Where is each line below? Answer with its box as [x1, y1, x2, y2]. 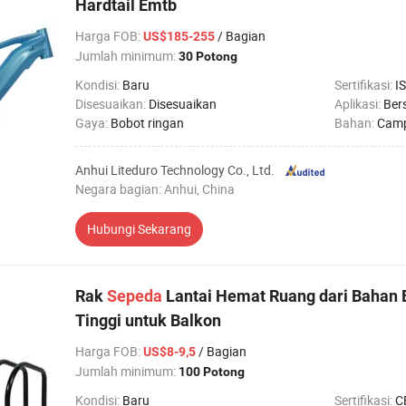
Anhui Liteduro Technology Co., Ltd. [75, 161, 275, 179]
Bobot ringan [111, 114, 184, 131]
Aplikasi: [334, 95, 383, 112]
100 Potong [179, 364, 245, 379]
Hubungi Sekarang [87, 220, 191, 237]
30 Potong [179, 49, 237, 63]
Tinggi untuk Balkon [75, 311, 221, 330]
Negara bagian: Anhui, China [75, 180, 235, 198]
